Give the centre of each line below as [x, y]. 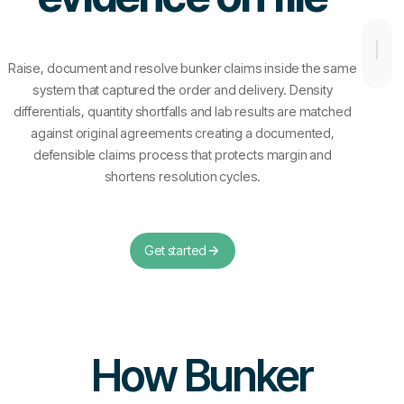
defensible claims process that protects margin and [182, 155]
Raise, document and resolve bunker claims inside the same [182, 68]
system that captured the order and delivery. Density [183, 90]
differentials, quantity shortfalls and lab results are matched [183, 111]
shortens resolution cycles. [183, 176]
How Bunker [202, 376]
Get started [175, 250]
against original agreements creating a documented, [182, 133]
